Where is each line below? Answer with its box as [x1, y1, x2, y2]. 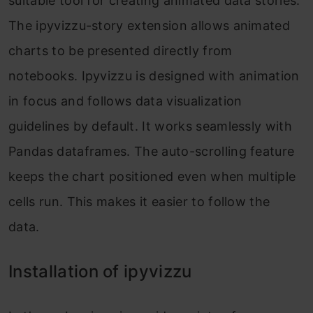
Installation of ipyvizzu [8, 261, 192, 282]
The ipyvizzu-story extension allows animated [8, 18, 291, 33]
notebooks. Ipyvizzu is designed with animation [8, 68, 300, 83]
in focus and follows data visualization [8, 94, 242, 108]
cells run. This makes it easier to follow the [8, 194, 270, 209]
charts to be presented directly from [8, 43, 233, 58]
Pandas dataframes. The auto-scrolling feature [8, 144, 295, 159]
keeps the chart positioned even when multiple [8, 169, 296, 184]
